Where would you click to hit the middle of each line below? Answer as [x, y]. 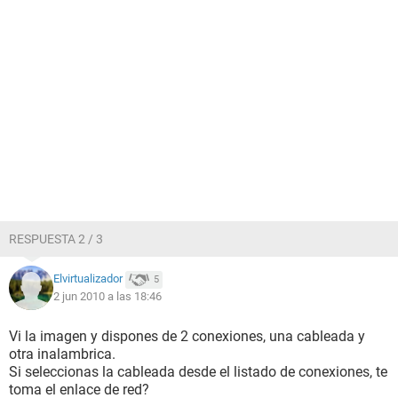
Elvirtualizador [88, 279]
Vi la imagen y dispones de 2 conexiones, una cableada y [187, 336]
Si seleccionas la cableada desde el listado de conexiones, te [198, 372]
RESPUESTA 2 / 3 [56, 239]
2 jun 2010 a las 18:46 [107, 296]
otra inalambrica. [62, 354]
